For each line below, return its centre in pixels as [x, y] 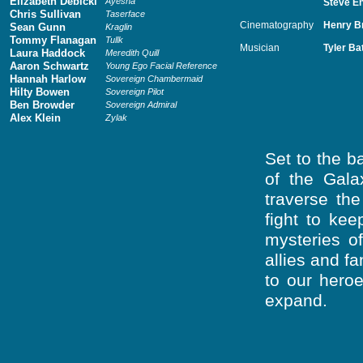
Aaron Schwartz [49, 66]
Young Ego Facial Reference [161, 66]
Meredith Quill [132, 53]
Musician [260, 47]
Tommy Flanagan [53, 40]
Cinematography [277, 25]
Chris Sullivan [45, 14]
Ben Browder [42, 105]
